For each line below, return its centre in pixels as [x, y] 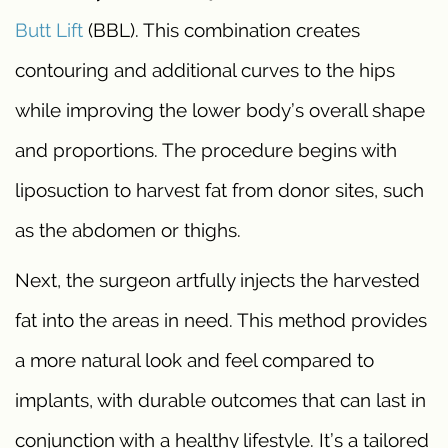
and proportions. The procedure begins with [206, 150]
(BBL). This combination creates [221, 30]
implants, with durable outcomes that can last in [220, 400]
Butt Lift [49, 30]
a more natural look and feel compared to [194, 360]
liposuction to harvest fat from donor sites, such [219, 190]
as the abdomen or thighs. [128, 230]
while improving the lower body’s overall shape [220, 110]
